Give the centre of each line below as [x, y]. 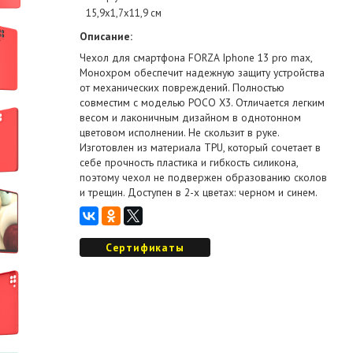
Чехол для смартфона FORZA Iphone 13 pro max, [195, 58]
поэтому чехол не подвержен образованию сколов [203, 178]
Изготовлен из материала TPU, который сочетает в [200, 148]
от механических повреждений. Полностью [182, 88]
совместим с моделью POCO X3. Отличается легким [202, 103]
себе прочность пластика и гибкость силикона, [188, 163]
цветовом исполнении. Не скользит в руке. [179, 133]
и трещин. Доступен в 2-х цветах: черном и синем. [198, 193]
